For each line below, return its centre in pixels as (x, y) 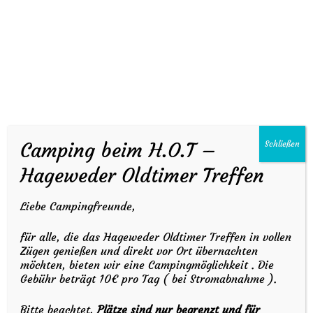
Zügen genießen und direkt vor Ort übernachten (139, 251)
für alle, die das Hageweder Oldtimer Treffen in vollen (156, 237)
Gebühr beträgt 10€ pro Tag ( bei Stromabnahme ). (149, 279)
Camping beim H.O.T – (118, 151)
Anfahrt (50, 119)
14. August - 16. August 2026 (71, 78)
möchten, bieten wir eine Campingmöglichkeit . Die (147, 265)
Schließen (282, 144)
